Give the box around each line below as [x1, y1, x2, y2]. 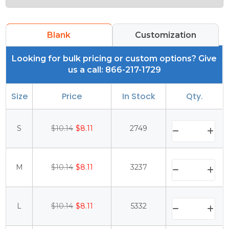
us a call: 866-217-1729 [67, 65, 161, 75]
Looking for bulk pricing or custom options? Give [12, 54, 217, 64]
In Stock [122, 90, 155, 103]
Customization [135, 30, 196, 40]
